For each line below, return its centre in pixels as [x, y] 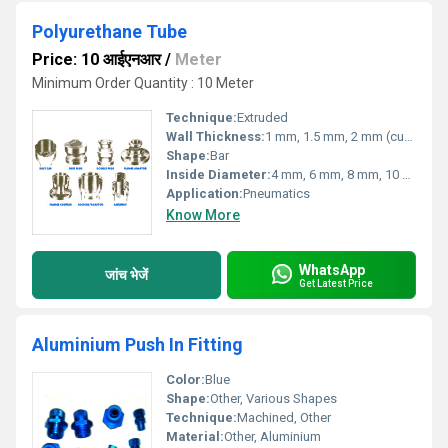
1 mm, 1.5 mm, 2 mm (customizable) [334, 136]
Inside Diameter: [218, 174]
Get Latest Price [336, 283]
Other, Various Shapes [273, 398]
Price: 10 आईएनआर [96, 59]
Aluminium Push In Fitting [137, 344]
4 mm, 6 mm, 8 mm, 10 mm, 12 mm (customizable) [336, 174]
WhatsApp [332, 269]
